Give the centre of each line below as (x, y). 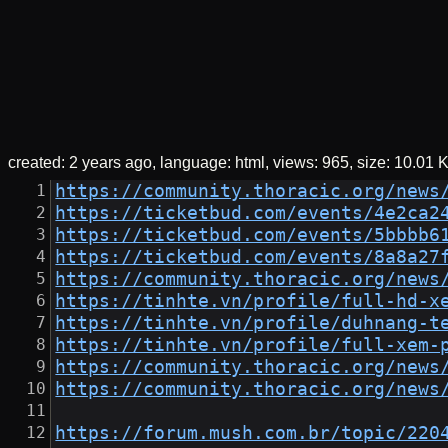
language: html (212, 163)
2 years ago (110, 163)
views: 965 (311, 163)
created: (38, 163)
